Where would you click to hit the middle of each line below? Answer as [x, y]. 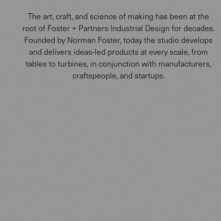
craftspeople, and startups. [118, 75]
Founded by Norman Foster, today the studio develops [118, 39]
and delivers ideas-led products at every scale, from [118, 51]
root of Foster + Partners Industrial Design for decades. [118, 28]
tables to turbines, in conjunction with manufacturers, [118, 63]
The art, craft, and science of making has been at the [118, 16]
